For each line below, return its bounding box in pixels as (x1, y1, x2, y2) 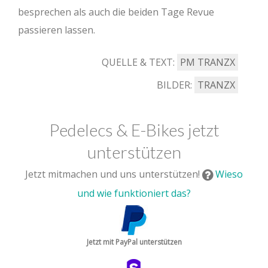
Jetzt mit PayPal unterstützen (86, 237, 182, 248)
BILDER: (157, 78, 194, 92)
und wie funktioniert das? (77, 187, 191, 200)
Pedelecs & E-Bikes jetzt (48, 120, 220, 141)
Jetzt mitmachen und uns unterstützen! (25, 167, 202, 181)
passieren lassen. (18, 23, 95, 37)
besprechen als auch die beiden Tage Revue (18, 5, 214, 19)
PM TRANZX (180, 56, 235, 69)
